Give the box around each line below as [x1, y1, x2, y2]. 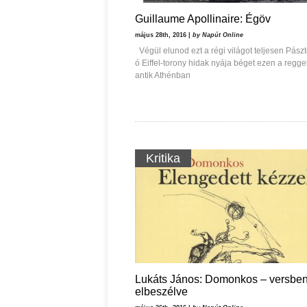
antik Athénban [135, 71, 191, 80]
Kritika [146, 151, 180, 165]
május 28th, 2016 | [135, 32, 193, 38]
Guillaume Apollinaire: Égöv [135, 13, 271, 25]
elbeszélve [135, 286, 188, 297]
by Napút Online [193, 32, 243, 38]
